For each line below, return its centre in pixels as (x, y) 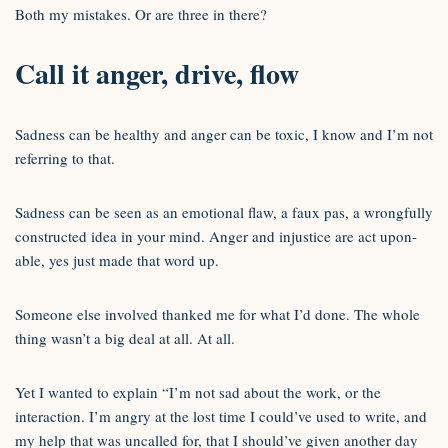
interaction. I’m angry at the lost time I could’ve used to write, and (221, 416)
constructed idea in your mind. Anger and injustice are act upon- (216, 236)
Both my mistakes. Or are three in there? (141, 14)
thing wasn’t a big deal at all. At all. (125, 338)
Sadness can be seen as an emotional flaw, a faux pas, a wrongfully (224, 212)
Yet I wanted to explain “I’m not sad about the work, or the (198, 392)
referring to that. (65, 158)
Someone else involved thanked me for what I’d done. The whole (217, 314)
